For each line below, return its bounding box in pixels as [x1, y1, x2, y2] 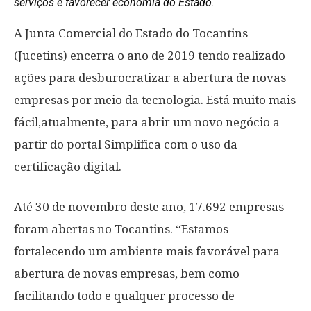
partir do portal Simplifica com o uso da [14, 137, 237, 151]
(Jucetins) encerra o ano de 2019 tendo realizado [14, 49, 285, 62]
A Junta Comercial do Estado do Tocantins [14, 26, 248, 40]
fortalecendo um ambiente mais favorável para [14, 244, 280, 258]
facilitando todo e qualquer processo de [14, 289, 235, 303]
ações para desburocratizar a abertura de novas [14, 71, 286, 85]
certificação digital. [14, 160, 121, 174]
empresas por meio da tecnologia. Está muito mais [14, 93, 296, 107]
